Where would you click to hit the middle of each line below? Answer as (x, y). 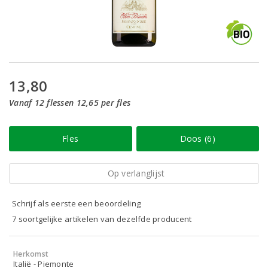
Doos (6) (197, 138)
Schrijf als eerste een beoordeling (77, 203)
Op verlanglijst (136, 173)
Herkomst (31, 254)
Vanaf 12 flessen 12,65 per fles (70, 103)
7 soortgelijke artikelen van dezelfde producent (102, 219)
